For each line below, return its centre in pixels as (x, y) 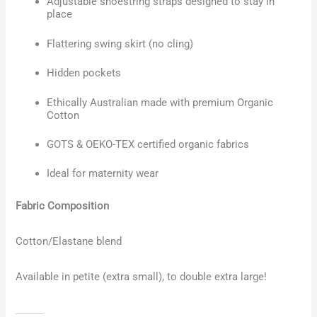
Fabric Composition (63, 206)
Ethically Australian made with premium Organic (160, 102)
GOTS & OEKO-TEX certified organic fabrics (148, 144)
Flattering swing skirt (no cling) (120, 44)
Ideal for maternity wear (103, 174)
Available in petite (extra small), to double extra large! (143, 277)
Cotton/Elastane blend (69, 241)
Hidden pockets (84, 73)
